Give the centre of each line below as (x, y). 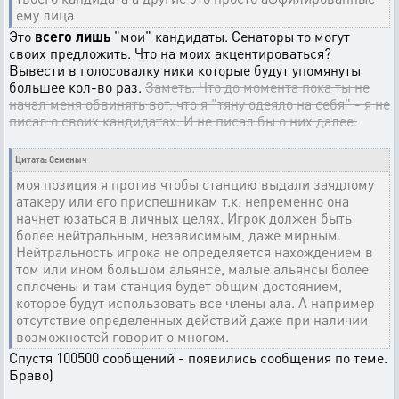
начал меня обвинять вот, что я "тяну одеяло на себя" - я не (199, 104)
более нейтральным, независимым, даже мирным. (179, 235)
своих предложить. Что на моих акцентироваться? (170, 53)
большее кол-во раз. (77, 87)
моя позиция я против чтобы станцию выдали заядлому (195, 184)
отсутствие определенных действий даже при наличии (192, 319)
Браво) (31, 375)
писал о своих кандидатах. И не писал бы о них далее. (183, 121)
